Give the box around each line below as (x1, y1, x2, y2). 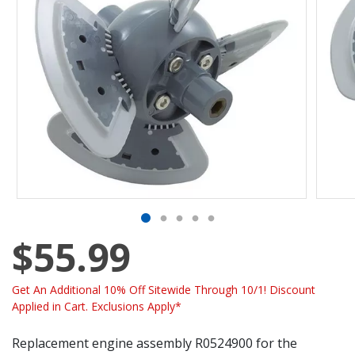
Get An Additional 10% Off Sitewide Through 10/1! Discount (12, 281, 315, 297)
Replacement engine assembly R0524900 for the (12, 334, 297, 352)
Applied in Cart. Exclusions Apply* (12, 298, 181, 314)
